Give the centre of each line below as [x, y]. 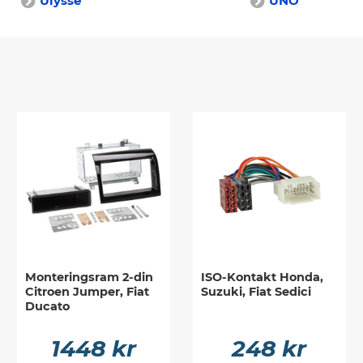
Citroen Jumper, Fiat [88, 292]
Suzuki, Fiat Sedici [256, 292]
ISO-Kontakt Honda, [262, 278]
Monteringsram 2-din [90, 278]
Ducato [48, 307]
